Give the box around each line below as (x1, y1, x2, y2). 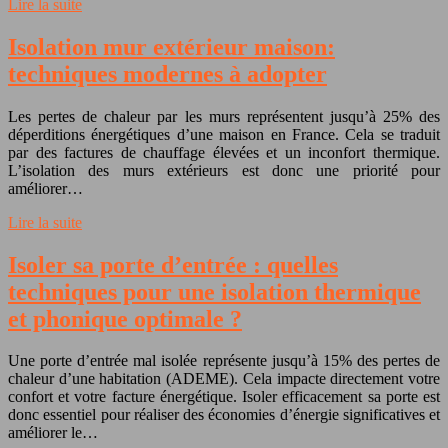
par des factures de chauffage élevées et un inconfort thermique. (8, 143, 440, 161)
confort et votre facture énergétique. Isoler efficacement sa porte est (8, 388, 440, 406)
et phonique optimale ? (8, 305, 242, 332)
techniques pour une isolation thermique (8, 278, 421, 305)
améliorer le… (8, 424, 98, 442)
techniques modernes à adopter (8, 60, 327, 87)
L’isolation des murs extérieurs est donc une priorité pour (8, 161, 440, 179)
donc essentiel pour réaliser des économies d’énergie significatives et (8, 406, 440, 424)
